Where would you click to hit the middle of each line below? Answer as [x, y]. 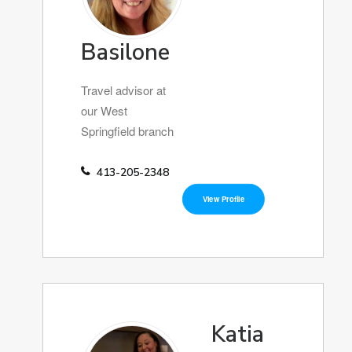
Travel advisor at [123, 90]
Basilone [125, 52]
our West [104, 110]
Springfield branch [127, 131]
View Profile [224, 199]
